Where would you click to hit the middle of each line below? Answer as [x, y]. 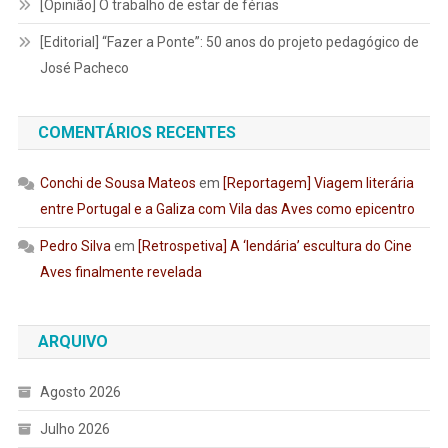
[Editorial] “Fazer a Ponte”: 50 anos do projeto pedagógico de [229, 41]
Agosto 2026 [80, 391]
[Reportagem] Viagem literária [318, 182]
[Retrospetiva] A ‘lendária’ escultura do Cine [274, 245]
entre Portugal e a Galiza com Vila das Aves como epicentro [227, 208]
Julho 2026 [74, 428]
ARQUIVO [72, 341]
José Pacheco [84, 67]
